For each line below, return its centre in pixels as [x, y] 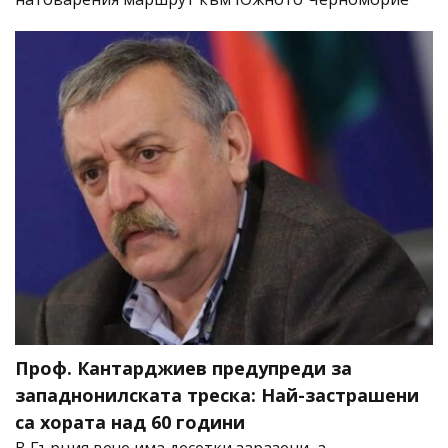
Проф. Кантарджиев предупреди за [183, 368]
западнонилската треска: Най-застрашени [217, 395]
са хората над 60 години [130, 422]
